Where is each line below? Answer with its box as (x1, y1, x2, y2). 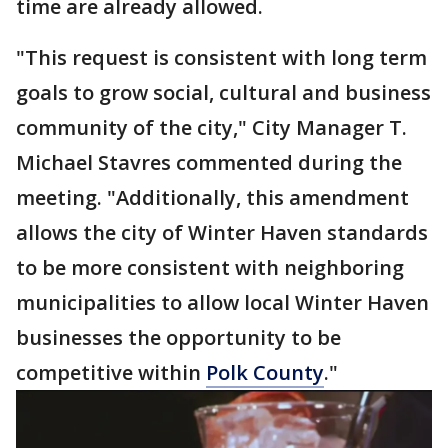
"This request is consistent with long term (16, 44, 427, 71)
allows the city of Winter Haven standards (16, 219, 428, 246)
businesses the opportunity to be (16, 324, 341, 351)
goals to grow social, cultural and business (16, 79, 431, 106)
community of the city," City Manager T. (16, 114, 407, 141)
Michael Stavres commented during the (16, 149, 402, 176)
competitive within (16, 359, 206, 386)
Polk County (206, 359, 324, 386)
